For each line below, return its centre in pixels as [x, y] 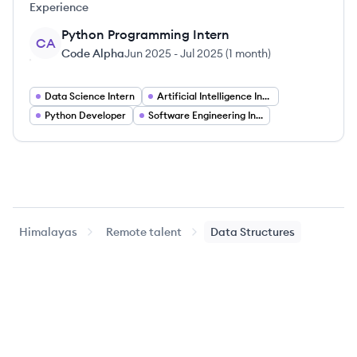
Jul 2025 [202, 53]
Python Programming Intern [145, 34]
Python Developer [85, 115]
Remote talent [144, 232]
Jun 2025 [148, 53]
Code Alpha [93, 53]
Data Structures [253, 232]
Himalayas [48, 232]
